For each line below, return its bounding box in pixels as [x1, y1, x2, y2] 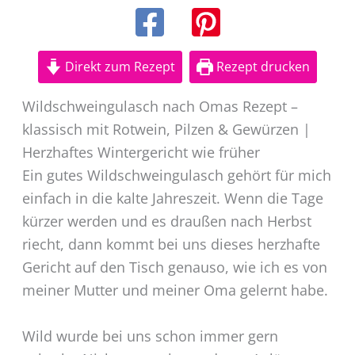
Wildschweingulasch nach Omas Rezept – [21, 97, 298, 116]
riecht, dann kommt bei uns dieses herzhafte [21, 235, 320, 254]
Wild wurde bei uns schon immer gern [21, 326, 278, 345]
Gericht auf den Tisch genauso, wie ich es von [21, 258, 327, 277]
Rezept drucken [213, 58, 311, 75]
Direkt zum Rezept [62, 58, 175, 75]
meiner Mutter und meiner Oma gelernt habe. [21, 281, 328, 300]
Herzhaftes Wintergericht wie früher [21, 143, 260, 162]
